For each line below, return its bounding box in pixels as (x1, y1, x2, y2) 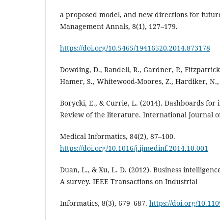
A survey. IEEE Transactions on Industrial (60, 176, 197, 186)
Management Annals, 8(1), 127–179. (60, 21, 178, 31)
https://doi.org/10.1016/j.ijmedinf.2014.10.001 (60, 143, 208, 153)
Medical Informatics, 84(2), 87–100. (60, 131, 175, 141)
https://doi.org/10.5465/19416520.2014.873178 (60, 43, 210, 53)
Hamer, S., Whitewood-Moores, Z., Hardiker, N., (60, 76, 219, 86)
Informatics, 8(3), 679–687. (60, 198, 149, 208)
